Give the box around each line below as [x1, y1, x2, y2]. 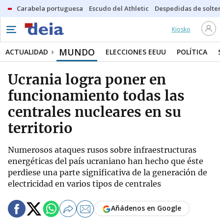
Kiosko [171, 25, 191, 33]
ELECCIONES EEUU [106, 47, 166, 56]
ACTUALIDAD [5, 47, 48, 56]
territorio [8, 119, 73, 137]
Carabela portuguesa [17, 4, 83, 13]
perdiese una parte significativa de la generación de [8, 167, 207, 177]
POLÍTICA [177, 47, 207, 56]
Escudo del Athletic [89, 4, 149, 13]
